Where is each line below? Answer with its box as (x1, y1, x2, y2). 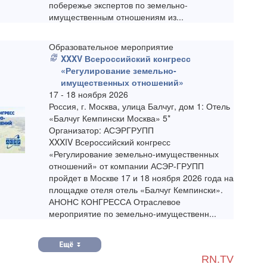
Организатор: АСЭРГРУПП (49, 124, 154, 136)
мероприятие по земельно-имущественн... (49, 207, 217, 220)
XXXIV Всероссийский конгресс (49, 136, 171, 148)
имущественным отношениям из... (49, 11, 184, 23)
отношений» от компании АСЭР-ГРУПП (49, 160, 204, 172)
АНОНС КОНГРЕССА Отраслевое (49, 195, 181, 208)
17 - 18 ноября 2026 (49, 88, 129, 101)
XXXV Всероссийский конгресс (61, 52, 191, 65)
